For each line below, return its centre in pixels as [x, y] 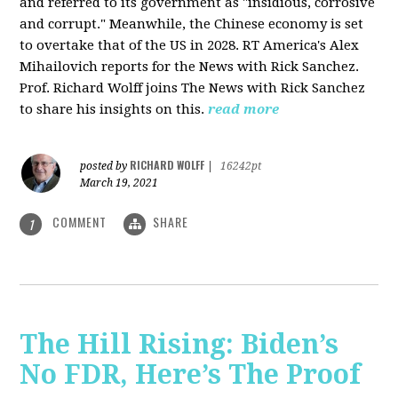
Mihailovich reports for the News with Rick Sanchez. [190, 67]
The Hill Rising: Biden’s [179, 344]
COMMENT [80, 222]
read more [244, 110]
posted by [105, 167]
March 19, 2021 [119, 183]
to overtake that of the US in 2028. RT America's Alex [190, 46]
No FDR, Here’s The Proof [191, 374]
